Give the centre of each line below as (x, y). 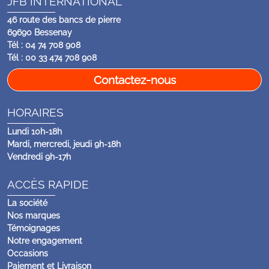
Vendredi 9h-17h (39, 156)
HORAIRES (35, 113)
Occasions (28, 254)
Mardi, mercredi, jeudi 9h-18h (64, 144)
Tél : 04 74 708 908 (44, 45)
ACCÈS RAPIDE (48, 184)
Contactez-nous (134, 80)
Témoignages (34, 228)
